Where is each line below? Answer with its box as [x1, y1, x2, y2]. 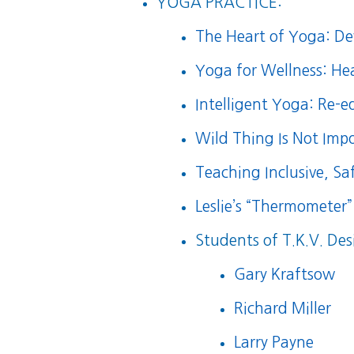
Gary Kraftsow [233, 267, 335, 283]
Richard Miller [233, 301, 331, 317]
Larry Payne [233, 335, 314, 351]
